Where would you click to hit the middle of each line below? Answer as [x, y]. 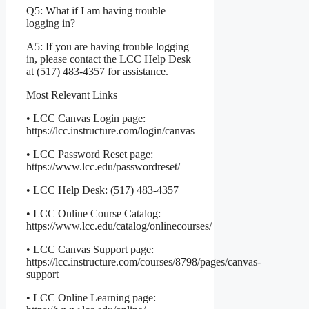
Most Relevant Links [72, 95]
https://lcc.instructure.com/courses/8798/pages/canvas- [143, 262]
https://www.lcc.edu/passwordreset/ [103, 167]
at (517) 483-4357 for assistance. [97, 72]
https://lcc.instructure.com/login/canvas [110, 131]
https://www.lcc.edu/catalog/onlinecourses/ [119, 226]
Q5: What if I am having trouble [96, 11]
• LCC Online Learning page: [91, 298]
